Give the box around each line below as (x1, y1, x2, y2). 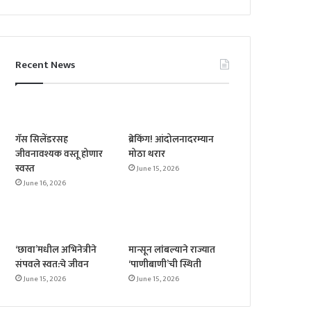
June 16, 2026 (24, 177, 67, 190)
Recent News (15, 56, 76, 74)
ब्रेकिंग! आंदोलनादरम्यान (128, 131, 215, 148)
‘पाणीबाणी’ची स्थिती (128, 256, 202, 273)
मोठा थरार (128, 146, 166, 162)
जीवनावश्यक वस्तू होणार (15, 146, 103, 162)
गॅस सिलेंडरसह (15, 131, 69, 148)
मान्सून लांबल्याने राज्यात (128, 242, 216, 258)
